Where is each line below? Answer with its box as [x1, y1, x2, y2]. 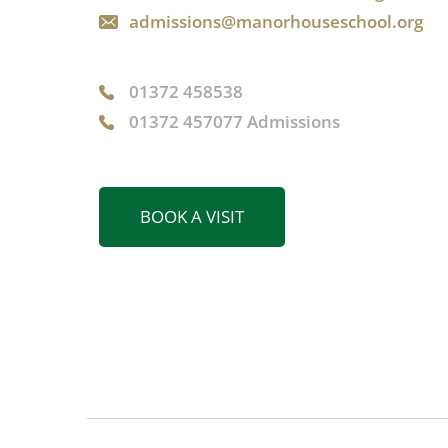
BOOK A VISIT [140, 205, 244, 229]
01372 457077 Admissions [129, 110, 340, 134]
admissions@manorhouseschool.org [129, 10, 423, 34]
